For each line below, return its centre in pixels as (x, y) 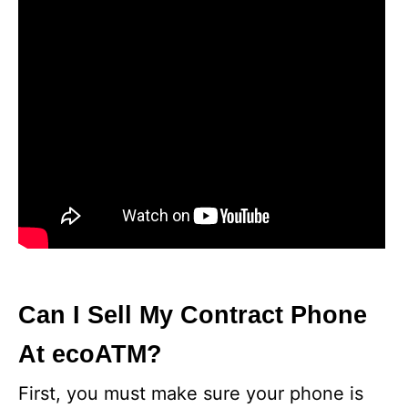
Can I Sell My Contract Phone (193, 315)
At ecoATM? (90, 354)
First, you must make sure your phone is (191, 393)
